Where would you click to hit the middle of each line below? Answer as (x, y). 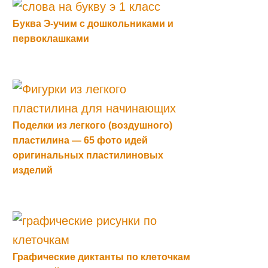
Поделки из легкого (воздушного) (92, 125)
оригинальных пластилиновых (88, 155)
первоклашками (51, 39)
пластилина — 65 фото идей (80, 140)
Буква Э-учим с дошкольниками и (93, 24)
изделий (33, 170)
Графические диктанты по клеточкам (101, 257)
